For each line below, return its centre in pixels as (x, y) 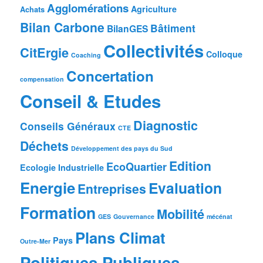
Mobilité (181, 214)
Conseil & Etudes (91, 101)
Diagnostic (166, 126)
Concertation (110, 76)
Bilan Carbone (63, 27)
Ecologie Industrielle (62, 168)
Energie (48, 188)
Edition (190, 166)
